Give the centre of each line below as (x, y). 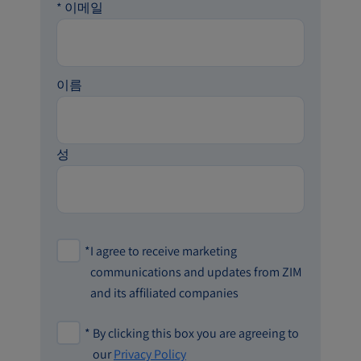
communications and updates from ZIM (196, 272)
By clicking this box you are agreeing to (196, 333)
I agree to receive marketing (164, 251)
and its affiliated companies (164, 293)
